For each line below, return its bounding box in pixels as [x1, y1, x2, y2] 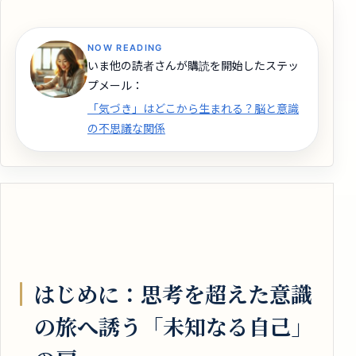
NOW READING [87, 41, 163, 53]
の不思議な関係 [87, 121, 165, 135]
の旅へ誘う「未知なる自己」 [34, 311, 313, 342]
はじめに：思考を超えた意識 [33, 278, 312, 310]
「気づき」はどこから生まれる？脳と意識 [87, 101, 299, 115]
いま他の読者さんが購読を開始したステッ [87, 58, 299, 72]
